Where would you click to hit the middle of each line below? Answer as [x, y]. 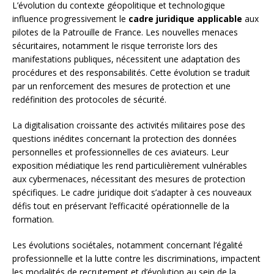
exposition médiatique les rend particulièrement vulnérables [130, 166]
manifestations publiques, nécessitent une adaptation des [126, 59]
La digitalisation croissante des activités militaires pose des [129, 125]
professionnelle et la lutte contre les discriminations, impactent [136, 259]
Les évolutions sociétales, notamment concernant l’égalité [128, 245]
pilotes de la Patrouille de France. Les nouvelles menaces [125, 32]
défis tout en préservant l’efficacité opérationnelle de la [121, 206]
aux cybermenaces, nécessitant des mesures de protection [129, 179]
